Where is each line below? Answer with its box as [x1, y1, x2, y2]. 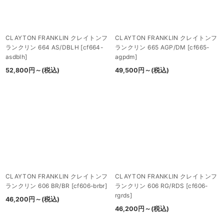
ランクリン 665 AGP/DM [115, 43, 186, 51]
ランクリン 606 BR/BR [5, 182, 70, 190]
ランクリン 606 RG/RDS [115, 182, 184, 190]
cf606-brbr [73, 182, 105, 190]
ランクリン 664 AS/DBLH [5, 43, 79, 51]
